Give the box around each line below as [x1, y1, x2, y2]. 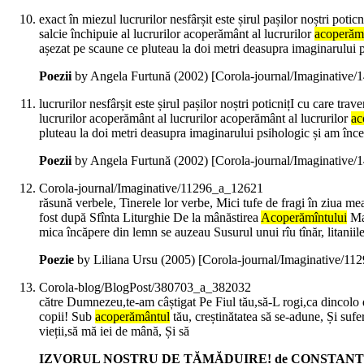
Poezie [39, 253, 74, 267]
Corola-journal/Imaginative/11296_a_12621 [39, 181, 263, 196]
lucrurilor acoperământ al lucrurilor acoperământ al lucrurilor [39, 111, 351, 126]
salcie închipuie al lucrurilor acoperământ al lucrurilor [39, 27, 314, 41]
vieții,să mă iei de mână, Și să [39, 324, 189, 339]
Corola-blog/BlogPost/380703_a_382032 [39, 280, 251, 295]
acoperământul [95, 310, 170, 324]
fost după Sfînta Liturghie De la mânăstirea [39, 210, 261, 225]
